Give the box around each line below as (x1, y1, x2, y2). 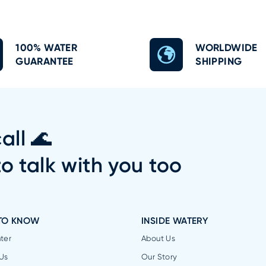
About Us (141, 234, 176, 243)
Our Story (141, 252, 178, 261)
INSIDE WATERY (141, 216, 208, 227)
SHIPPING (195, 55, 242, 67)
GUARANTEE (15, 55, 74, 67)
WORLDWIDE (195, 41, 258, 53)
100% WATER (15, 41, 78, 53)
